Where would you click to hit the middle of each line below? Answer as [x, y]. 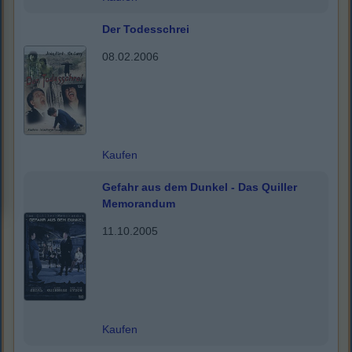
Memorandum [139, 204]
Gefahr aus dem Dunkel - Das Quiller [200, 187]
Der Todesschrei [146, 29]
